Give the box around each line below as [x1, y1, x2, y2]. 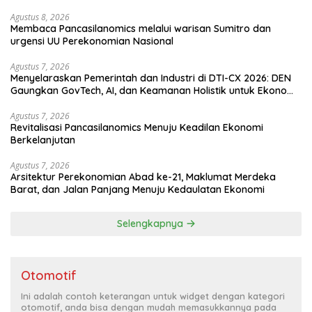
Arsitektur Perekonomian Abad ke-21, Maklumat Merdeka [10, 171, 276, 184]
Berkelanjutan [10, 134, 75, 147]
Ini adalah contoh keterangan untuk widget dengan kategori [21, 290, 285, 302]
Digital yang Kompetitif [10, 97, 118, 110]
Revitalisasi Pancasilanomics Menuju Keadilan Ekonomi [10, 121, 263, 134]
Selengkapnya [116, 217, 186, 231]
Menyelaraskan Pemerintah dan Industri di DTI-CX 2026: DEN [10, 72, 291, 85]
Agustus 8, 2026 [10, 11, 70, 24]
